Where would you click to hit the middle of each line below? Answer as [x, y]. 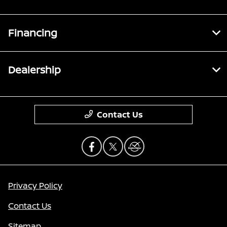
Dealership [34, 70]
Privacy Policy [35, 186]
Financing [33, 33]
